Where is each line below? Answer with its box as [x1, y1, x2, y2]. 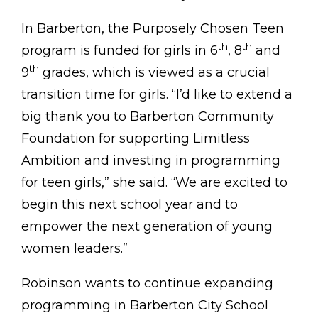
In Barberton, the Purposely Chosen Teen [21, 20, 284, 36]
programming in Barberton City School [21, 297, 268, 313]
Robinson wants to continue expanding [21, 275, 273, 291]
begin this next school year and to [21, 196, 238, 212]
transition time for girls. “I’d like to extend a [21, 86, 292, 102]
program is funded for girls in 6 [21, 42, 218, 58]
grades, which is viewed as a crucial [39, 64, 270, 80]
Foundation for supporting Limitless [21, 130, 250, 146]
